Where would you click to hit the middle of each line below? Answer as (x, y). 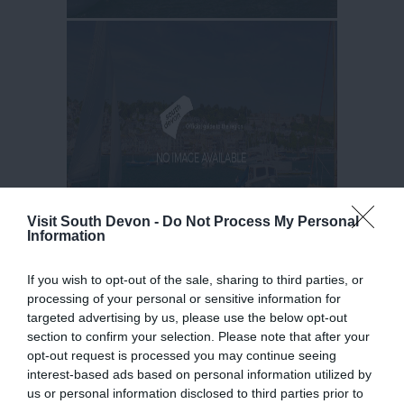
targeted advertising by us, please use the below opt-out (187, 317)
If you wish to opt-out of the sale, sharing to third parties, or (195, 279)
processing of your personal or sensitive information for (184, 298)
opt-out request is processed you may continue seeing (182, 355)
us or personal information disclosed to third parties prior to (195, 393)
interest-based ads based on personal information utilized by (199, 374)
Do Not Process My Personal (261, 221)
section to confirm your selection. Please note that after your (198, 336)
